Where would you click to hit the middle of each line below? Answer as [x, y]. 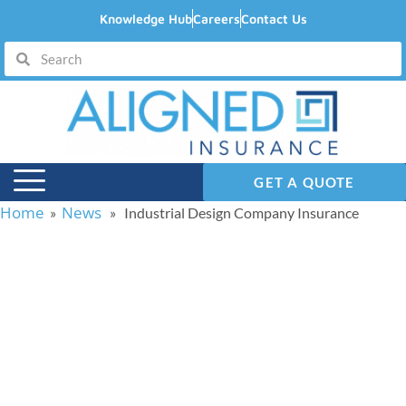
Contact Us [274, 19]
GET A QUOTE [304, 182]
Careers [216, 19]
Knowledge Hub [145, 19]
